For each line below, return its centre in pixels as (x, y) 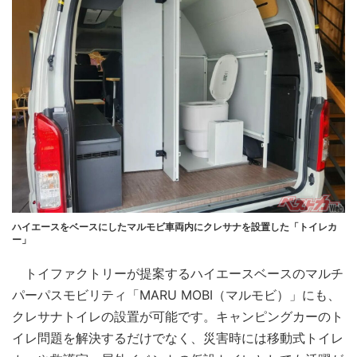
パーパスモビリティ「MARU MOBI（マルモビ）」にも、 (176, 294)
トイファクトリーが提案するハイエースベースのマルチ (178, 273)
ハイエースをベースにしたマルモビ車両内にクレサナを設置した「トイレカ (175, 226)
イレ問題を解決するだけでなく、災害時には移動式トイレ (178, 337)
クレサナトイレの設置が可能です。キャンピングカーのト (178, 316)
